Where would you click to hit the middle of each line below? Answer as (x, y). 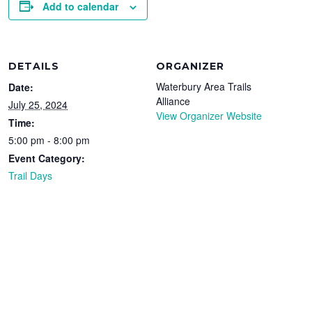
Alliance (173, 101)
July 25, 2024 (38, 104)
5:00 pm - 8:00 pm (49, 140)
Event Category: (47, 158)
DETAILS (34, 66)
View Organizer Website (209, 115)
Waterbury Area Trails (204, 86)
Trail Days (31, 175)
